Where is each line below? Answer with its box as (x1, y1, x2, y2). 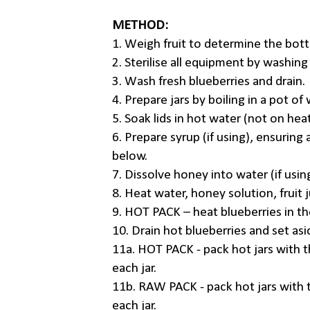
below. (112, 149, 147, 164)
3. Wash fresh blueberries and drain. (112, 75, 305, 89)
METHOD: (112, 19, 168, 33)
